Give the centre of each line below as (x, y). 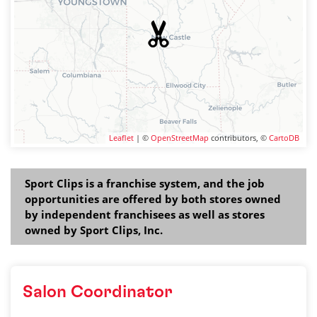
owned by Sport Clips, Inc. (94, 230)
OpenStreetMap (180, 138)
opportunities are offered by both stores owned (153, 199)
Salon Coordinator (98, 292)
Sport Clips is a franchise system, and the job (145, 183)
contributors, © (239, 138)
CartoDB (284, 138)
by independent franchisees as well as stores (145, 214)
